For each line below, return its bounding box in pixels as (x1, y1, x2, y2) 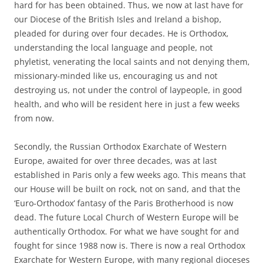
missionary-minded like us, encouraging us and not (14, 70, 217, 81)
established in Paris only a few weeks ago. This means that (14, 169, 246, 180)
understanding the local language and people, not (14, 41, 213, 53)
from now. (14, 112, 54, 124)
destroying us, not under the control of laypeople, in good (14, 84, 242, 95)
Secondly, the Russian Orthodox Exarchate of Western (14, 140, 227, 152)
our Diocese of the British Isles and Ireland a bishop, (14, 13, 222, 25)
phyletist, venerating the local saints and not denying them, (14, 55, 250, 67)
